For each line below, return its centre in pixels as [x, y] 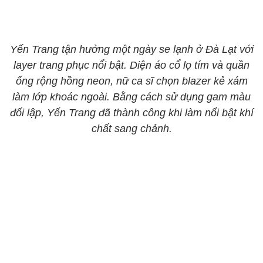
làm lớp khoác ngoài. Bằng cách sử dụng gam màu [131, 97]
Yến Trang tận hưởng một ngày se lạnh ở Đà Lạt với [131, 49]
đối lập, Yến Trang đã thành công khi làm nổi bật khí [131, 113]
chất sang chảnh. [131, 129]
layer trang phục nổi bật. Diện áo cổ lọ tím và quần [131, 65]
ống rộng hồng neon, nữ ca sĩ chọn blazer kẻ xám [131, 81]
